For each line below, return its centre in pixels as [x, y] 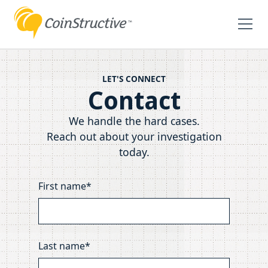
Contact [134, 100]
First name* [65, 186]
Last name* [64, 246]
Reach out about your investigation [134, 136]
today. [134, 152]
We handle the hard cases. [134, 121]
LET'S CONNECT [134, 78]
